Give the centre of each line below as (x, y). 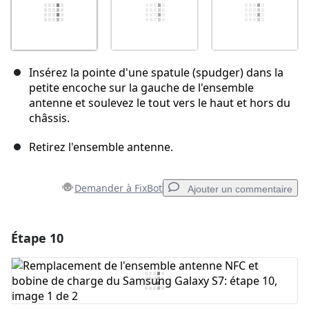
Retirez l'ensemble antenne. (101, 147)
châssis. (49, 118)
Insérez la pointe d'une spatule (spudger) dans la (156, 73)
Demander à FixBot (118, 188)
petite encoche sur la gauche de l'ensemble (141, 88)
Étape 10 (37, 238)
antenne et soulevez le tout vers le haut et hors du (160, 103)
